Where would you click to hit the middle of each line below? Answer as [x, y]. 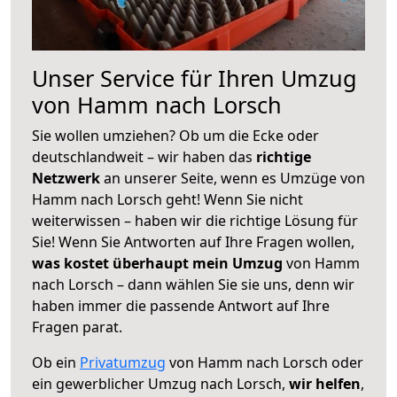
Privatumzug [123, 362]
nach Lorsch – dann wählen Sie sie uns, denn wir [193, 284]
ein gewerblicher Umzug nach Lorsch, [160, 383]
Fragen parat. [77, 327]
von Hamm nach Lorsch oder [265, 362]
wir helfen [325, 383]
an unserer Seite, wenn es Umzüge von [234, 178]
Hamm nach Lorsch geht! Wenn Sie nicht [167, 199]
